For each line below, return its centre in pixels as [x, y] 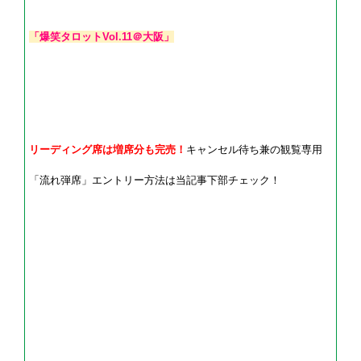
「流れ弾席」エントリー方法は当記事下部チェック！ [155, 180]
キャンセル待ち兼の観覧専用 [254, 150]
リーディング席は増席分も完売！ [108, 150]
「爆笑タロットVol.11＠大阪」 [102, 37]
